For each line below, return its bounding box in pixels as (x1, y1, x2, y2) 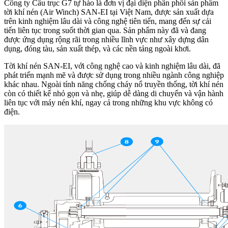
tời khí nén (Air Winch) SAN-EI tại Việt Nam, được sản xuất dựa (4, 8, 214, 17)
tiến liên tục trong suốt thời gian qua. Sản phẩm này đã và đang (4, 26, 206, 35)
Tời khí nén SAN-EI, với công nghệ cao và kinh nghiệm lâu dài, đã (4, 62, 220, 71)
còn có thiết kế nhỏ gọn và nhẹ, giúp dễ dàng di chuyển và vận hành (4, 89, 223, 98)
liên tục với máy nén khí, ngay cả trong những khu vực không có (4, 98, 213, 107)
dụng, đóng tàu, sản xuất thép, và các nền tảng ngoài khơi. (4, 44, 191, 53)
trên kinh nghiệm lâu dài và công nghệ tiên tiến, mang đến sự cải (4, 17, 211, 26)
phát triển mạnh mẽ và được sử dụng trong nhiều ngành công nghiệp (4, 71, 224, 80)
